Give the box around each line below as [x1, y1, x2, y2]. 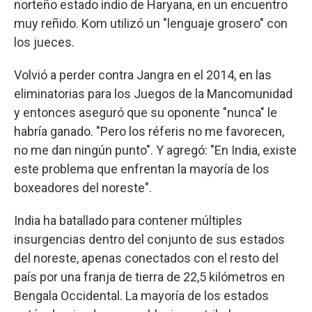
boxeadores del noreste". [14, 180, 152, 195]
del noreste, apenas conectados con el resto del [14, 250, 279, 265]
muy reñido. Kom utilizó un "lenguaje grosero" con [14, 15, 288, 31]
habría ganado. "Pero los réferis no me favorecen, [14, 123, 284, 139]
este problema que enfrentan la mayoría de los [14, 161, 270, 176]
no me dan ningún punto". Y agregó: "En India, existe [14, 142, 297, 157]
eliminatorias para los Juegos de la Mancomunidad [14, 86, 292, 101]
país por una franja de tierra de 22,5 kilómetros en [14, 269, 285, 284]
